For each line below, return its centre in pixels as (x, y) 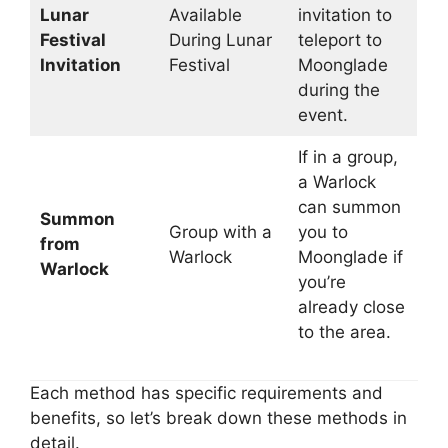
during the (338, 90)
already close (351, 307)
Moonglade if (350, 257)
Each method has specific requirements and (206, 392)
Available (205, 15)
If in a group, (347, 157)
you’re (321, 282)
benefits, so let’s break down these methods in (218, 417)
